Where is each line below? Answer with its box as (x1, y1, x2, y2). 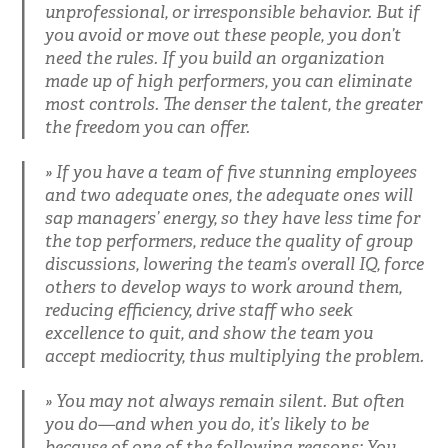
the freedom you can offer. (44, 115, 250, 138)
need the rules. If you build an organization (44, 46, 385, 69)
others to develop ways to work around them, (44, 275, 402, 298)
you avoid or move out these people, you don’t (44, 23, 401, 46)
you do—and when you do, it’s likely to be (44, 412, 369, 435)
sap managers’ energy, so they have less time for (44, 206, 420, 229)
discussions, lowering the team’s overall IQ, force (44, 252, 424, 275)
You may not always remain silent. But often (55, 389, 405, 412)
